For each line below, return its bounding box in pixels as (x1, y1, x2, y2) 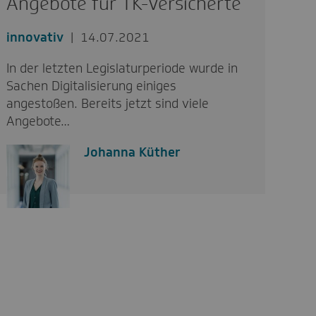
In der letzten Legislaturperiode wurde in (6, 59, 238, 77)
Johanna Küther (84, 143, 181, 161)
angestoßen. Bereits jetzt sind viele (6, 95, 209, 112)
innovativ (6, 28, 64, 46)
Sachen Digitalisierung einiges (6, 77, 177, 95)
